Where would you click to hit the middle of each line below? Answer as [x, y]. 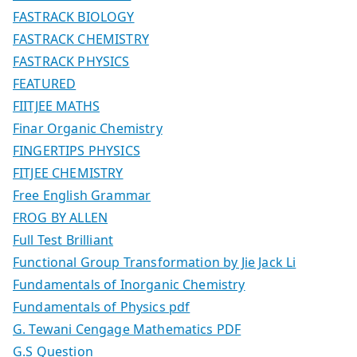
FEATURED [45, 84]
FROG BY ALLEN [61, 218]
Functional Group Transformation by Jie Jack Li [155, 263]
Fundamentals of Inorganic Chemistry [129, 285]
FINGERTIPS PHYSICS [76, 151]
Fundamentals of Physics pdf [102, 307]
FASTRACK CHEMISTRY [81, 39]
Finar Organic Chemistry [88, 129]
